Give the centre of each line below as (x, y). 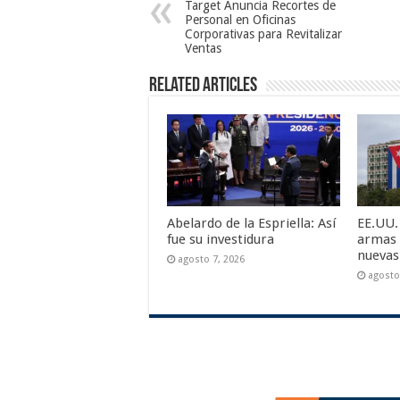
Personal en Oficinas (240, 20)
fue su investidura (221, 240)
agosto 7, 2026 (211, 260)
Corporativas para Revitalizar (263, 34)
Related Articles (203, 86)
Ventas (203, 48)
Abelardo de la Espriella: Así (251, 224)
